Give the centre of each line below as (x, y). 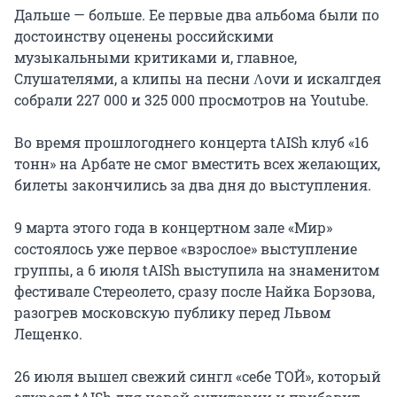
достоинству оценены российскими (144, 35)
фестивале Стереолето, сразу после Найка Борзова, (195, 291)
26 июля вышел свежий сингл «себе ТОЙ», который (198, 376)
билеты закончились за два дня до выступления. (193, 184)
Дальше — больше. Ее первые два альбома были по (197, 14)
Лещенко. (48, 333)
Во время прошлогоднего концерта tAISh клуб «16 (191, 142)
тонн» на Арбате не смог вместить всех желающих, (197, 163)
